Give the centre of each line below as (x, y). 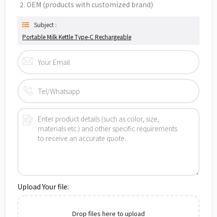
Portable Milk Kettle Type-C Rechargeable (77, 36)
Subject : (45, 24)
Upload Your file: (43, 186)
